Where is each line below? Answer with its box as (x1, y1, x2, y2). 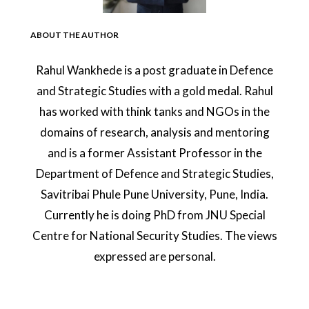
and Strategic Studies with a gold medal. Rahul (36, 83, 273, 99)
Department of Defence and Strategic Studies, (35, 166, 274, 181)
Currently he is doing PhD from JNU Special (43, 208, 266, 223)
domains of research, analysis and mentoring (39, 125, 270, 140)
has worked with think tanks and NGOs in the (39, 104, 270, 119)
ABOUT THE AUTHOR (30, 30, 119, 41)
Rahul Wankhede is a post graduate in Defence (36, 63, 273, 78)
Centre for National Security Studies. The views (32, 228, 277, 243)
